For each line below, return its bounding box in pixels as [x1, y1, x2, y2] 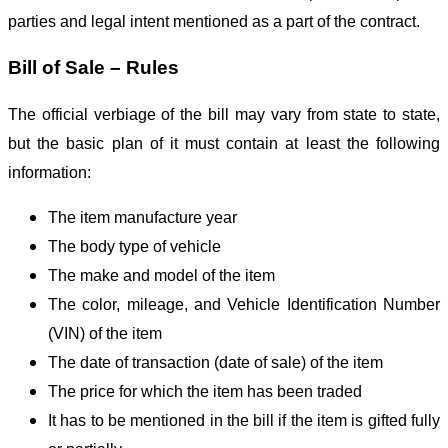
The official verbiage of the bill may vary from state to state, [8, 105, 440, 123]
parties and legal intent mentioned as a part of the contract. [8, 12, 424, 30]
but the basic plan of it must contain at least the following [8, 134, 440, 152]
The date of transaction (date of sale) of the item [48, 353, 383, 371]
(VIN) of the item [48, 324, 162, 342]
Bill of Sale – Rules [8, 56, 179, 78]
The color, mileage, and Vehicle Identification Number [48, 295, 440, 313]
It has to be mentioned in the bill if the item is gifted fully [48, 411, 440, 429]
